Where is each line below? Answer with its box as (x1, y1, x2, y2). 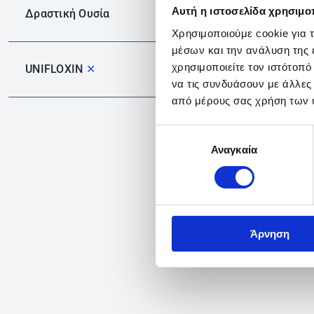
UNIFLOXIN (25, 62, 86, 76)
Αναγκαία (211, 143, 257, 156)
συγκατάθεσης (155, 144, 224, 156)
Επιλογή (155, 127, 194, 139)
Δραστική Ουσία (25, 7, 110, 20)
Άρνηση (250, 227, 289, 240)
